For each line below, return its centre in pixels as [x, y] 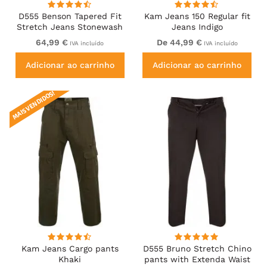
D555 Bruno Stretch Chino [197, 248]
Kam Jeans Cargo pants [70, 248]
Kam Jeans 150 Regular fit [197, 16]
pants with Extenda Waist [197, 259]
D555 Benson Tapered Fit [70, 16]
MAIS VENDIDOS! [33, 105]
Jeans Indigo [197, 27]
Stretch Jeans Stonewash [70, 27]
